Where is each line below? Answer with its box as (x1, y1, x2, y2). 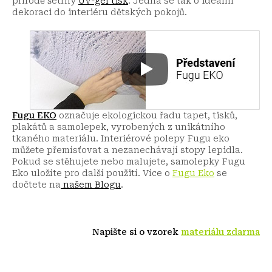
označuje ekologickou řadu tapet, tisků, (56, 110, 237, 120)
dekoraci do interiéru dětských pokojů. (12, 7, 189, 17)
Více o (143, 168, 172, 178)
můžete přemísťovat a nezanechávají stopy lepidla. (12, 144, 243, 155)
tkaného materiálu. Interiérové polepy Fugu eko (12, 133, 229, 143)
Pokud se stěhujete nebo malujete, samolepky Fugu (12, 156, 245, 166)
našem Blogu (63, 179, 121, 189)
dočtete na (12, 179, 61, 189)
